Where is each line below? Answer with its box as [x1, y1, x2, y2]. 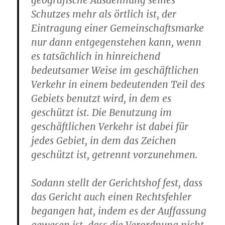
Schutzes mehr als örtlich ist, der [31, 8, 177, 20]
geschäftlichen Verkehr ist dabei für [31, 121, 189, 133]
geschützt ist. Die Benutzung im [31, 106, 172, 119]
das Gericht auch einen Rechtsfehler [31, 191, 192, 203]
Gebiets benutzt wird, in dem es [31, 92, 172, 104]
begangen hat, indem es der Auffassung [31, 205, 207, 217]
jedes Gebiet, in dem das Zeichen [31, 135, 177, 147]
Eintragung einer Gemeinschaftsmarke [31, 22, 204, 34]
